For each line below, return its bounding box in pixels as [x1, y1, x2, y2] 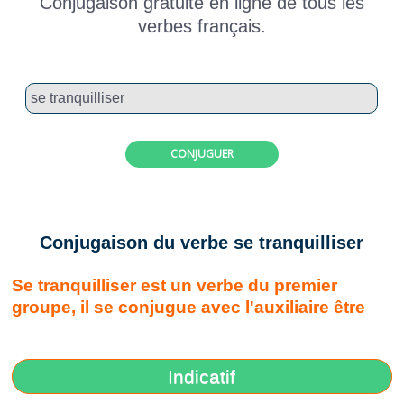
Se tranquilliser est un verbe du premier [12, 276, 338, 296]
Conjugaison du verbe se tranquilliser [40, 232, 364, 252]
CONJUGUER [170, 145, 234, 161]
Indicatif [168, 366, 236, 388]
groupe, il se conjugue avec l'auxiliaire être [12, 298, 366, 317]
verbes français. [137, 15, 266, 36]
